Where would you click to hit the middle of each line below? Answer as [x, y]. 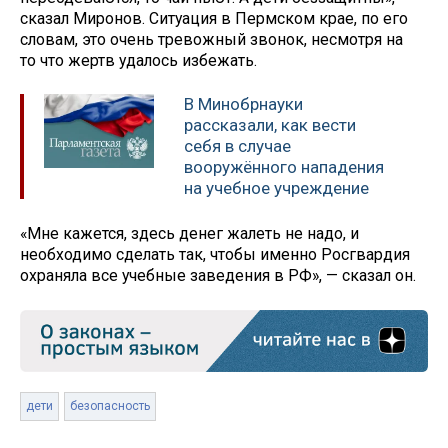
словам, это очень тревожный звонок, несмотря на [211, 39]
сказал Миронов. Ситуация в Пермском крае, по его [214, 18]
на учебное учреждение [276, 188]
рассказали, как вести [270, 125]
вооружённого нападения [284, 167]
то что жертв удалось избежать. [138, 60]
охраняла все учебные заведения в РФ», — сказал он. [220, 276]
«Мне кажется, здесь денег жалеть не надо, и [189, 234]
